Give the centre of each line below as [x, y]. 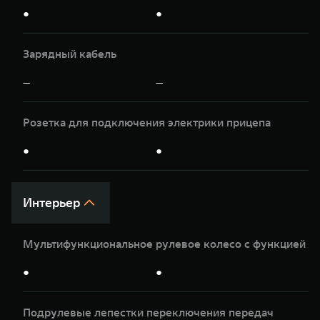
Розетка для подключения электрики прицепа [147, 122]
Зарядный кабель [70, 53]
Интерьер [51, 203]
